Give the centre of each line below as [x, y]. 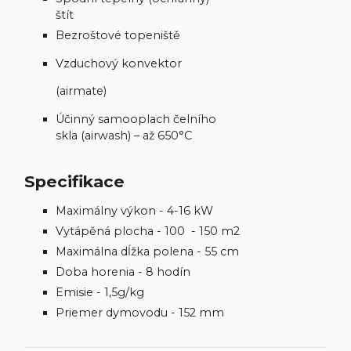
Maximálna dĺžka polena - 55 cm [148, 251]
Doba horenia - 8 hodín [123, 271]
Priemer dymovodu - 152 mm [140, 312]
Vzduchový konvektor [119, 63]
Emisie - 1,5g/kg [100, 292]
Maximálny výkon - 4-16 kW [135, 210]
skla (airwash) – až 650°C [124, 135]
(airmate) [81, 91]
